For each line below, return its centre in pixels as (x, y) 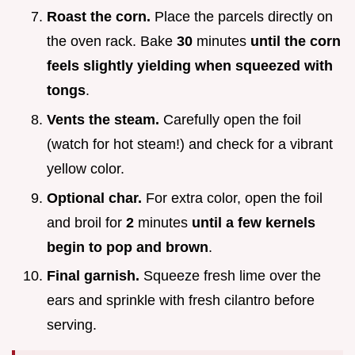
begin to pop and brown (128, 247)
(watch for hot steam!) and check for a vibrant (190, 145)
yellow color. (86, 169)
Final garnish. (93, 276)
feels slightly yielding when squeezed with (190, 66)
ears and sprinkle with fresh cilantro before (181, 301)
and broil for (86, 222)
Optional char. (94, 198)
